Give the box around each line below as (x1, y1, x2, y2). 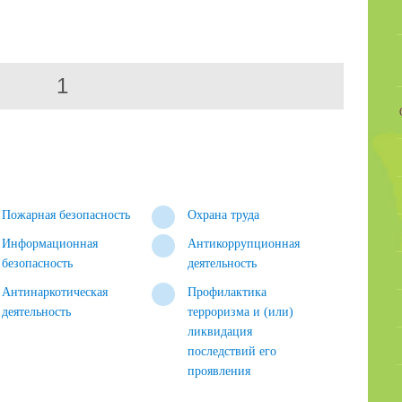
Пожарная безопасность (2, 208, 131, 222)
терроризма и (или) (188, 305, 294, 319)
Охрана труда (188, 208, 260, 222)
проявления (188, 364, 251, 378)
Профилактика (188, 285, 267, 299)
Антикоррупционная (188, 237, 301, 250)
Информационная (2, 237, 99, 250)
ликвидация (188, 325, 253, 338)
